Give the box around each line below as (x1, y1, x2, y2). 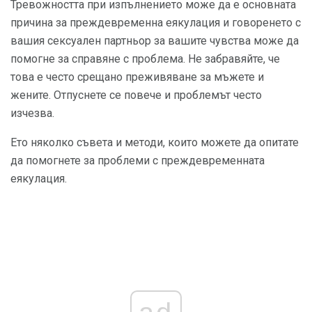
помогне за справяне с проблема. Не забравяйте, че (10, 52, 280, 66)
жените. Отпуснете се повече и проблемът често (10, 88, 262, 102)
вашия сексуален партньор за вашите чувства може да (10, 34, 299, 48)
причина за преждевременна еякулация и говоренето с (10, 16, 301, 30)
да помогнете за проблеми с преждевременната (10, 154, 265, 168)
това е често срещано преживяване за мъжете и (10, 70, 264, 84)
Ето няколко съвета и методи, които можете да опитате (10, 136, 299, 150)
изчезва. (10, 107, 54, 120)
